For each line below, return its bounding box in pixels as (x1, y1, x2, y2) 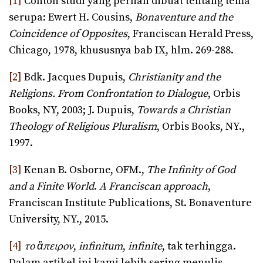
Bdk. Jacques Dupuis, (22, 70, 128, 85)
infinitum (79, 240, 123, 254)
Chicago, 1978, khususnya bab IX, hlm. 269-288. (9, 43, 234, 58)
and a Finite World (9, 180, 94, 194)
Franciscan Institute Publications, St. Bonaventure (9, 196, 252, 210)
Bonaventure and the (135, 11, 233, 25)
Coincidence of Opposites (9, 27, 127, 41)
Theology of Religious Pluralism (9, 120, 157, 134)
